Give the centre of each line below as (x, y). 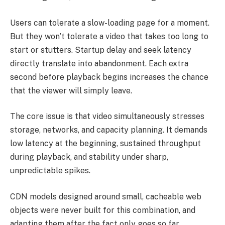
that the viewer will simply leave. (71, 90)
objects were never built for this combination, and (103, 210)
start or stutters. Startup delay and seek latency (101, 50)
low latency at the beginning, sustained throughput (105, 144)
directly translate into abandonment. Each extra (99, 63)
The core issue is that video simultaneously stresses (107, 117)
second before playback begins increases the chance (109, 77)
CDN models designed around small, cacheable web (106, 196)
